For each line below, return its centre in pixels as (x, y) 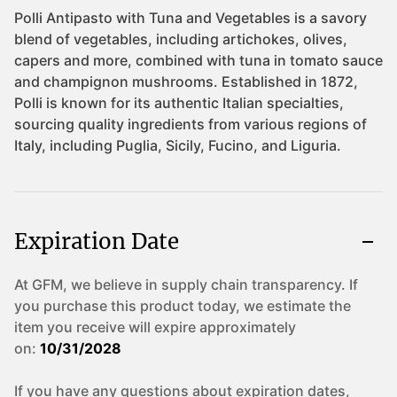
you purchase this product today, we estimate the (183, 306)
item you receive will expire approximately (155, 327)
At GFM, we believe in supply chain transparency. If (186, 284)
